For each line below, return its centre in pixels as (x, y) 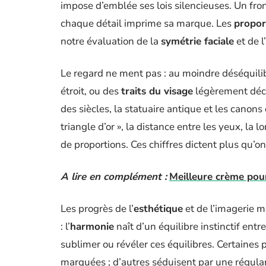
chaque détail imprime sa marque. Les (147, 23)
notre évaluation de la (111, 41)
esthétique (158, 209)
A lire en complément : (114, 177)
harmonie (92, 227)
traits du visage (157, 91)
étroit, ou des (91, 91)
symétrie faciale (197, 41)
